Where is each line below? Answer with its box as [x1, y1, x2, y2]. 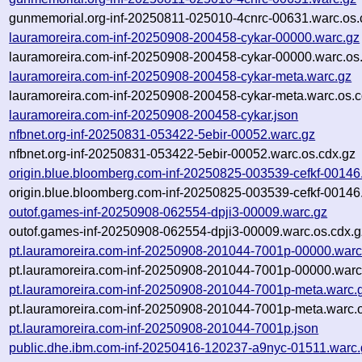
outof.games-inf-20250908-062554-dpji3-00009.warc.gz [9, 204, 328, 219]
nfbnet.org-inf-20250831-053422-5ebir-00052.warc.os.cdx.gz [9, 146, 356, 161]
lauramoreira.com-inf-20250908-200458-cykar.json [9, 107, 299, 122]
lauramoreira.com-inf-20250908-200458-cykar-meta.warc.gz [9, 69, 352, 83]
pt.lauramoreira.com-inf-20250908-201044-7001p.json [9, 321, 319, 335]
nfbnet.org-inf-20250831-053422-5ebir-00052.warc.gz [9, 127, 316, 141]
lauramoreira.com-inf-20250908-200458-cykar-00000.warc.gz [9, 30, 360, 44]
